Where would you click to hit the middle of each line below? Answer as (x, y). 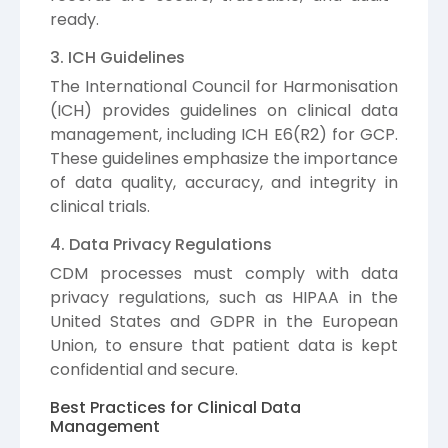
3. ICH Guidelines (117, 58)
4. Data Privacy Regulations (161, 245)
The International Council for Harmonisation (224, 87)
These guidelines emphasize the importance (224, 159)
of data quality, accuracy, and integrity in (224, 183)
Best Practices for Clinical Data (175, 408)
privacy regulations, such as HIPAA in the (224, 298)
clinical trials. (100, 207)
